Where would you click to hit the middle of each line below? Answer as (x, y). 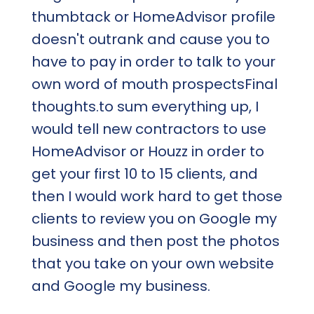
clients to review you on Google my (154, 218)
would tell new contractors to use (149, 129)
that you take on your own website (152, 263)
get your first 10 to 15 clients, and (144, 173)
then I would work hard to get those (157, 196)
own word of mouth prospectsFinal (154, 84)
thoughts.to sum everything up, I (145, 106)
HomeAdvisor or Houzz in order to (148, 151)
